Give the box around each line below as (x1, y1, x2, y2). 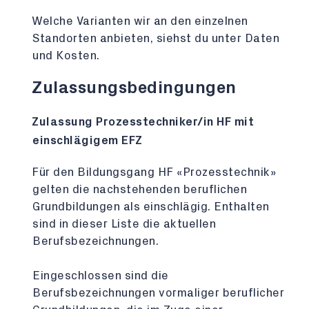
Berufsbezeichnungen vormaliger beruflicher (32, 287, 284, 299)
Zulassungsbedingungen (32, 79, 237, 97)
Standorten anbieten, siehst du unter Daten (32, 32, 279, 44)
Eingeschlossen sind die (32, 270, 169, 281)
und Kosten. (32, 50, 100, 61)
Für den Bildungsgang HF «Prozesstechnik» (32, 166, 276, 178)
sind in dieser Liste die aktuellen (32, 218, 216, 230)
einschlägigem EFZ (32, 134, 143, 146)
